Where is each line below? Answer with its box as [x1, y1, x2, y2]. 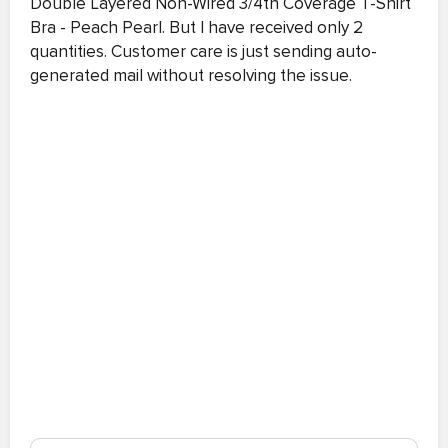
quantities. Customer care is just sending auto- [30, 41, 377, 62]
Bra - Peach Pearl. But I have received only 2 [30, 17, 363, 38]
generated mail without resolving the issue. [30, 65, 352, 86]
